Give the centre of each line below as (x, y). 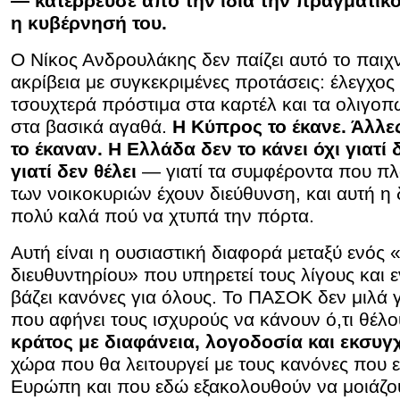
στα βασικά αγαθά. (92, 126)
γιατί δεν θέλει (74, 171)
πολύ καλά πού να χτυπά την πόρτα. (162, 216)
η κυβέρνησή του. (89, 23)
